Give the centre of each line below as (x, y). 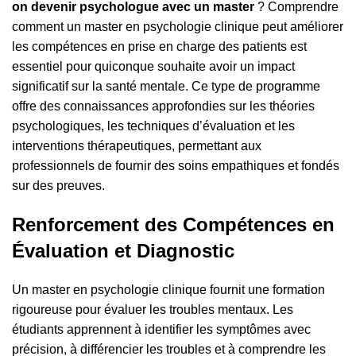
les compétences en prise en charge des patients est (159, 47)
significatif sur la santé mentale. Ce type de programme (166, 87)
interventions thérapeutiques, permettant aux (137, 146)
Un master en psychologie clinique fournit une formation (168, 290)
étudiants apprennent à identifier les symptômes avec (161, 330)
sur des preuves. (58, 186)
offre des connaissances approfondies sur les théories (163, 106)
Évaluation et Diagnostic (123, 251)
